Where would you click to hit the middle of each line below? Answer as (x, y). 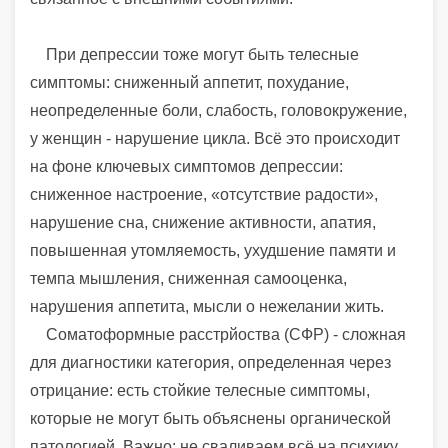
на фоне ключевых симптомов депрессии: (186, 166)
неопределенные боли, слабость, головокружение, (218, 110)
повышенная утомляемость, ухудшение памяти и (213, 250)
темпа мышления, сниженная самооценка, (188, 278)
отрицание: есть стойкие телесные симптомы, (200, 390)
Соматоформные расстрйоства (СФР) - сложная (218, 334)
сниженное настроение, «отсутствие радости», (204, 194)
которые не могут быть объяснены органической (210, 418)
